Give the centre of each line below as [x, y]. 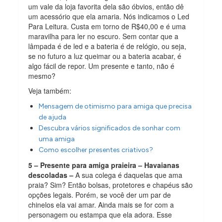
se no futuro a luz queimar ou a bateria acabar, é [105, 56]
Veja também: [50, 90]
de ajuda [53, 117]
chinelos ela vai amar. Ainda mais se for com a [101, 204]
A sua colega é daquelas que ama [129, 175]
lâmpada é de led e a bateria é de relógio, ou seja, [108, 46]
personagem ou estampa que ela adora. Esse [100, 214]
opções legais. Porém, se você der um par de [100, 194]
